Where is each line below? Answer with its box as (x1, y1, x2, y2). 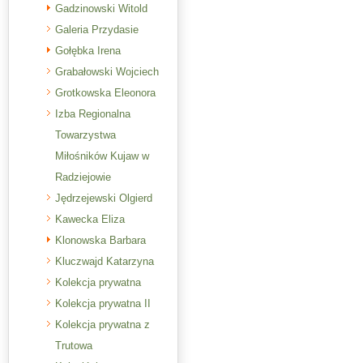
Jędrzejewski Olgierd (55, 192, 152, 204)
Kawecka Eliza (55, 213, 125, 225)
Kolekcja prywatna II (55, 297, 151, 310)
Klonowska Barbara (55, 234, 146, 246)
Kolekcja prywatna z (55, 318, 150, 331)
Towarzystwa (55, 129, 116, 141)
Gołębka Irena (55, 45, 121, 57)
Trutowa (55, 340, 92, 352)
